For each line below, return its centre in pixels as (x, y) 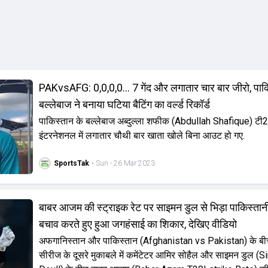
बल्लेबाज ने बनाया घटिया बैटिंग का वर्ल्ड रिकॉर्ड (124, 104)
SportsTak (71, 163)
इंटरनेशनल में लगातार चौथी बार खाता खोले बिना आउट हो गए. (141, 135)
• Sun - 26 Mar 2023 (123, 163)
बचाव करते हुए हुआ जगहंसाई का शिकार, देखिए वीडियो (138, 224)
